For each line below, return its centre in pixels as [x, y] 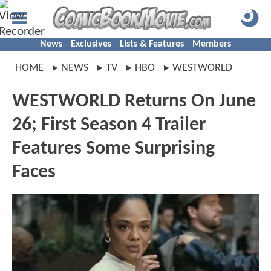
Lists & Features [152, 44]
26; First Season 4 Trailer [109, 125]
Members [212, 44]
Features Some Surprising [113, 149]
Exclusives [91, 44]
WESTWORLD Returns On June [134, 102]
